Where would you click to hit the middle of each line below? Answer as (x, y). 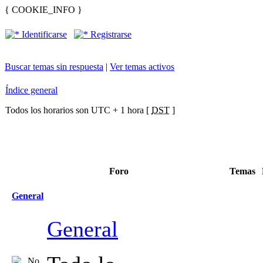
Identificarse (43, 34)
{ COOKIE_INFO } (43, 10)
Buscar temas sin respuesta (54, 67)
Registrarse (110, 34)
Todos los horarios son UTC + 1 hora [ (78, 110)
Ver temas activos (142, 67)
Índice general (31, 90)
